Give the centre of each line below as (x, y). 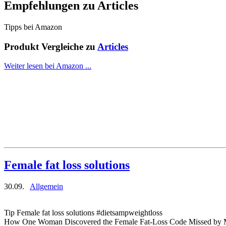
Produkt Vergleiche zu (51, 46)
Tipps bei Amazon (33, 27)
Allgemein (46, 187)
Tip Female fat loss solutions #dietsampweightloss (83, 213)
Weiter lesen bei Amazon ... (48, 66)
